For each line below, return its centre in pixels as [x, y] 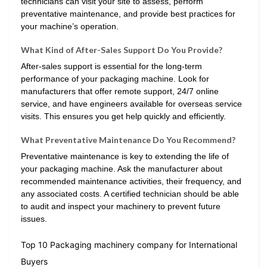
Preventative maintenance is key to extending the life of [125, 156]
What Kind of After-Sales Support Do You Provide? [122, 50]
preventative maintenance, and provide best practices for [128, 14]
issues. [34, 219]
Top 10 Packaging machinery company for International [129, 244]
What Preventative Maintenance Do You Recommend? [128, 140]
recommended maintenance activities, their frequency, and [131, 181]
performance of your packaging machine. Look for [115, 79]
